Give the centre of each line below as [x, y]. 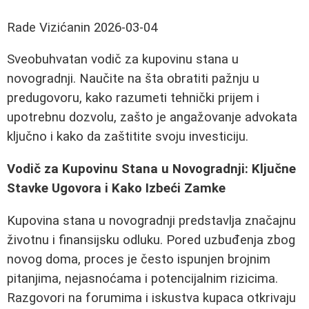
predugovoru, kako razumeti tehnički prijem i [133, 98]
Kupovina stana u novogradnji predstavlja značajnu [151, 220]
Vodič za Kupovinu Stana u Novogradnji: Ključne [151, 169]
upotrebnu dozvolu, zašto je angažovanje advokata [152, 118]
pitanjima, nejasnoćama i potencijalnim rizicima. [142, 278]
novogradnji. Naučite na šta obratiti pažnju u [133, 79]
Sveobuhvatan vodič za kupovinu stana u [123, 60]
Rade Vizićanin [49, 27]
